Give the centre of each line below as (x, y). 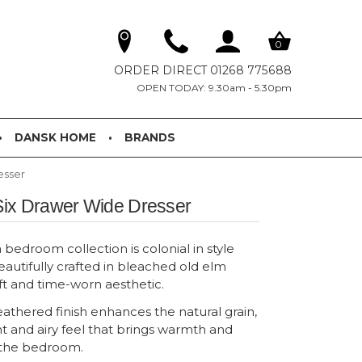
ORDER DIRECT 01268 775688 (202, 70)
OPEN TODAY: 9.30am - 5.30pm (214, 88)
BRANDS (149, 137)
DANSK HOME (55, 137)
